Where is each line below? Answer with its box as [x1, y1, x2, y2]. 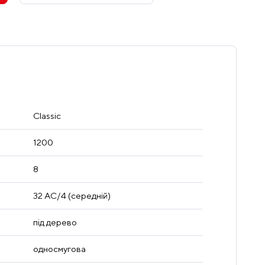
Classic [33, 111, 61, 121]
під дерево [33, 217, 77, 228]
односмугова [33, 244, 86, 254]
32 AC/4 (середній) [33, 190, 111, 201]
